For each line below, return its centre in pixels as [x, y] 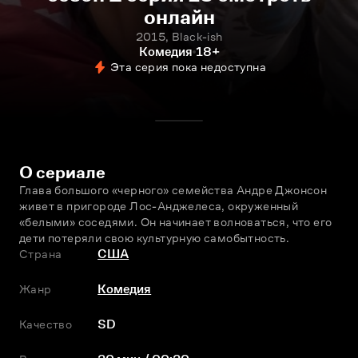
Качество [46, 324]
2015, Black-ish [179, 36]
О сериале [62, 172]
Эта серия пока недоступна [188, 67]
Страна [41, 254]
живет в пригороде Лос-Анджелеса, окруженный [159, 206]
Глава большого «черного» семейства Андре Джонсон [173, 190]
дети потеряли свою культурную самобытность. [155, 238]
